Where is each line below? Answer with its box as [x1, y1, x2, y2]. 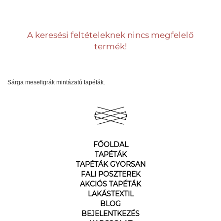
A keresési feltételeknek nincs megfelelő [27, 30, 194, 40]
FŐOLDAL [93, 140, 128, 149]
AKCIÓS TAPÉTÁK [80, 180, 141, 188]
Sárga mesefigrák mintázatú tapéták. [7, 79, 105, 86]
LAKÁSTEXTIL [87, 189, 134, 198]
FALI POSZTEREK [80, 170, 141, 179]
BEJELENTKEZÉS [81, 209, 140, 218]
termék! [94, 41, 127, 51]
